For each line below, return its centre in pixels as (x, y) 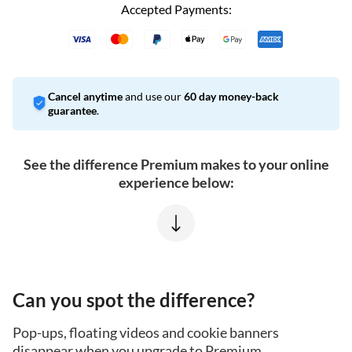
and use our (153, 96)
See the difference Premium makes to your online (176, 164)
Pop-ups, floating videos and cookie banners (146, 332)
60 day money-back (231, 96)
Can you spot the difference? (134, 300)
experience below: (176, 182)
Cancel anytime (85, 96)
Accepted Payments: (176, 9)
